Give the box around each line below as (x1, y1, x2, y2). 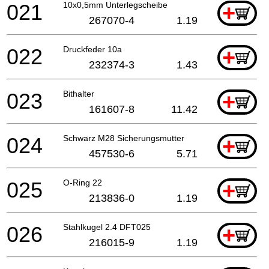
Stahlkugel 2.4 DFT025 (63, 222, 151, 232)
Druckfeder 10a (63, 44, 122, 54)
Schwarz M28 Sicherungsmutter (63, 133, 184, 143)
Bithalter (63, 88, 94, 98)
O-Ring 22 (63, 177, 102, 187)
